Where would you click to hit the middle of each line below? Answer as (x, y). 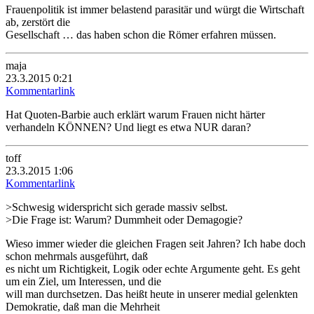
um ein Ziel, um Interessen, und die (83, 281)
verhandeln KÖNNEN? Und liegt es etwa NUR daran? (128, 127)
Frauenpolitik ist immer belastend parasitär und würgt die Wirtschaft (155, 9)
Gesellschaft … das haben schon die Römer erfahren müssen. (141, 34)
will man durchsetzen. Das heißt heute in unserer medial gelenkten (152, 294)
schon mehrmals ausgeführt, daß (77, 256)
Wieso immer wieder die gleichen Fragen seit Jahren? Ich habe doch (156, 243)
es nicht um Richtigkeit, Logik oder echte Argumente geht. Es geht (153, 268)
